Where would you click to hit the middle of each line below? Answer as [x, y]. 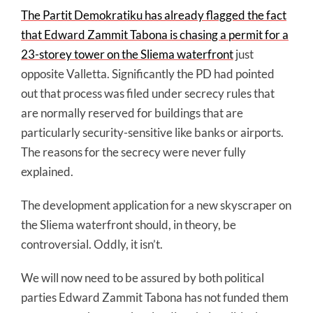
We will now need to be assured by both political [143, 278]
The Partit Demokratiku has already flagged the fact [154, 15]
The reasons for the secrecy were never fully [133, 152]
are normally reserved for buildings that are [132, 113]
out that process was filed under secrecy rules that [148, 94]
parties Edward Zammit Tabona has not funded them [155, 298]
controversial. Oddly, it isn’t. [92, 245]
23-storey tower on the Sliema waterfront [127, 54]
